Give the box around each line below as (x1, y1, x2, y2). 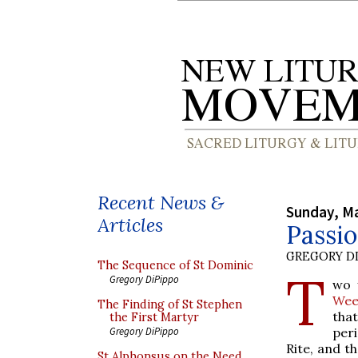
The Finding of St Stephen (97, 297, 242, 312)
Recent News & (97, 190, 224, 215)
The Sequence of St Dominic (97, 258, 253, 272)
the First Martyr (109, 310, 199, 324)
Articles (97, 213, 163, 237)
